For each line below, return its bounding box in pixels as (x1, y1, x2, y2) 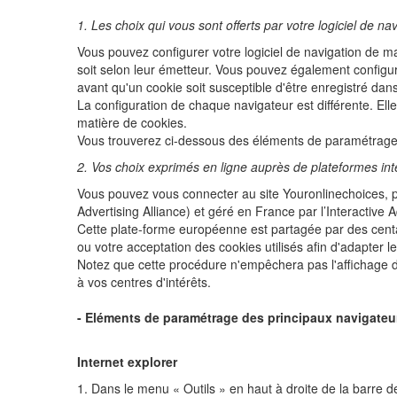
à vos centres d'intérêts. (77, 273, 211, 291)
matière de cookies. (77, 113, 187, 131)
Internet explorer (77, 353, 177, 370)
